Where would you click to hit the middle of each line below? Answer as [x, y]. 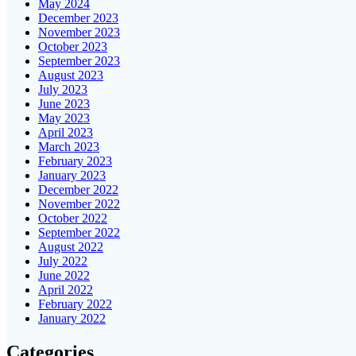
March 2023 [69, 147]
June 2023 [64, 104]
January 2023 [72, 176]
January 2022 [72, 319]
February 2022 [75, 304]
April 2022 [66, 290]
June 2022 [64, 276]
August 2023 [71, 75]
